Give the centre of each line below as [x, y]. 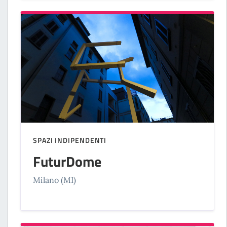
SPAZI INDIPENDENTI [70, 140]
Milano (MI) [54, 180]
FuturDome [67, 162]
